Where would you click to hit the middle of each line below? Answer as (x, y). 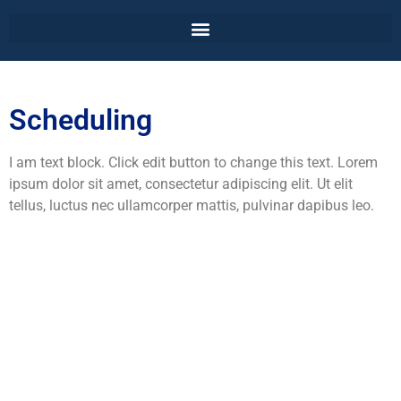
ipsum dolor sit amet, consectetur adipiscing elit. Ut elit (181, 184)
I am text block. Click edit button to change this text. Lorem (193, 163)
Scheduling (81, 120)
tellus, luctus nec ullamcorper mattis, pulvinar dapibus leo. (192, 206)
